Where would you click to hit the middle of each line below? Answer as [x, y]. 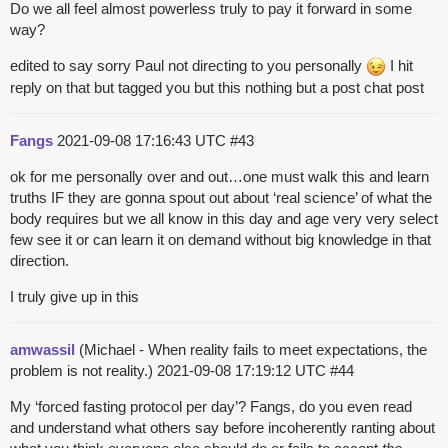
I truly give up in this [74, 297]
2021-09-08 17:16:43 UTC [143, 141]
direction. [39, 261]
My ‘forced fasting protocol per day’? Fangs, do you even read [211, 407]
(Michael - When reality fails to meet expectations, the [251, 350]
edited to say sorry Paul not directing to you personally [188, 66]
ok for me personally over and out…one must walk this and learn [219, 177]
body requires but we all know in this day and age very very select [224, 219]
